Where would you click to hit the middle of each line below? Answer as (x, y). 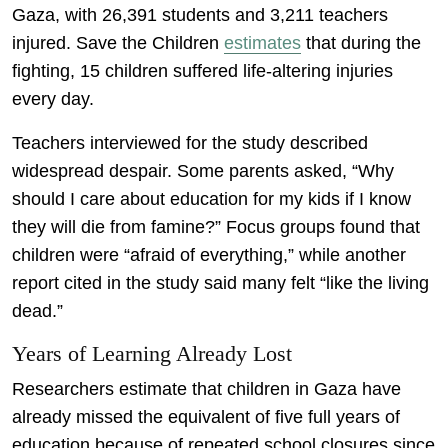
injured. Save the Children (118, 42)
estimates (262, 42)
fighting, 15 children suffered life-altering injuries (202, 70)
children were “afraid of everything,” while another (209, 254)
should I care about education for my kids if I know (211, 198)
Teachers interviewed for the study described (190, 142)
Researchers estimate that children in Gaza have (206, 388)
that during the (361, 42)
